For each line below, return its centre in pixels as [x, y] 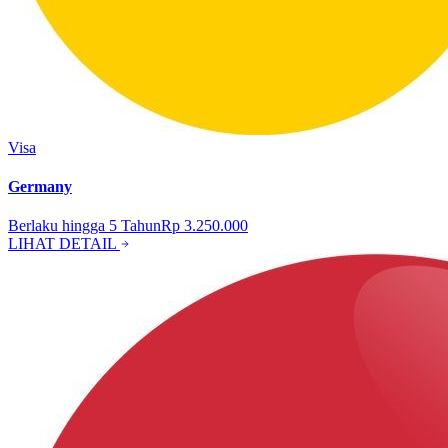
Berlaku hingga [58, 226]
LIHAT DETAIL [64, 244]
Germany [40, 186]
